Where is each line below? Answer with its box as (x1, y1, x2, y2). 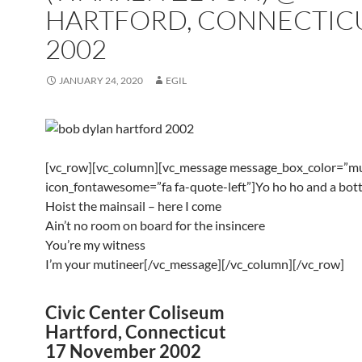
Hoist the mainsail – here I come (45, 198, 221, 213)
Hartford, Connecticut (45, 321, 226, 343)
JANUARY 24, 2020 (59, 74, 143, 86)
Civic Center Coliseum (45, 301, 225, 323)
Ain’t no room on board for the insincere (45, 217, 265, 233)
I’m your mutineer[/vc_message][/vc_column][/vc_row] (45, 256, 344, 271)
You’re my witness (45, 237, 145, 252)
